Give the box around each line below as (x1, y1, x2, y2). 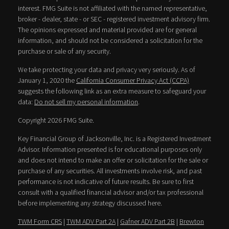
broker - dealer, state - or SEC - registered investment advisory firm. (18, 14, 210, 24)
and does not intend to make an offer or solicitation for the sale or (18, 155, 208, 165)
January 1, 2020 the (18, 76, 76, 85)
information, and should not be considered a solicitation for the (18, 36, 202, 45)
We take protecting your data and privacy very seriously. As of (18, 65, 195, 75)
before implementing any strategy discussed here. (18, 198, 162, 208)
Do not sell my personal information (34, 97, 138, 107)
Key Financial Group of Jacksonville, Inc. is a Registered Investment (18, 134, 211, 144)
